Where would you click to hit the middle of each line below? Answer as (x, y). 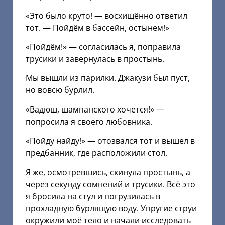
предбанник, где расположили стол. (96, 153)
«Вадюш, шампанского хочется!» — (95, 109)
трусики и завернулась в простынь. (95, 59)
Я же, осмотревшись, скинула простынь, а (108, 172)
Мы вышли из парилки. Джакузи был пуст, (108, 78)
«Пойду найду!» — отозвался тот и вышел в (110, 141)
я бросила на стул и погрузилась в (93, 196)
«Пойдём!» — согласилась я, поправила (103, 47)
